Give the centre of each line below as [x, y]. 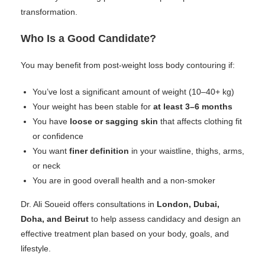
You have [51, 121]
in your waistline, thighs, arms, [187, 151]
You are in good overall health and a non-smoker [124, 180]
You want [51, 151]
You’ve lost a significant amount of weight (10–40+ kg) [133, 92]
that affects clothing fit [200, 121]
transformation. [49, 12]
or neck [46, 166]
